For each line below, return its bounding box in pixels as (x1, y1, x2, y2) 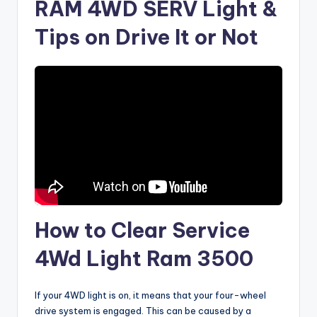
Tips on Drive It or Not (35, 24, 258, 51)
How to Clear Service (35, 217, 250, 244)
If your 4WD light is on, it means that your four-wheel (35, 289, 266, 301)
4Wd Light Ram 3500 (35, 246, 253, 272)
